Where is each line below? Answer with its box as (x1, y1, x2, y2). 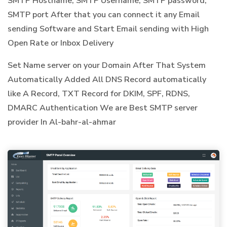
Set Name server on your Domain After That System (8, 59, 206, 71)
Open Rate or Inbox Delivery (8, 37, 113, 49)
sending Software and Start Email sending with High (8, 23, 209, 34)
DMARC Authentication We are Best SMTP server (8, 102, 198, 113)
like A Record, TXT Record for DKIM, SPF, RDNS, (8, 88, 190, 99)
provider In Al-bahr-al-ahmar (8, 116, 116, 128)
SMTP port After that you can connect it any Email (8, 9, 200, 20)
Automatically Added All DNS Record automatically (8, 73, 206, 85)
